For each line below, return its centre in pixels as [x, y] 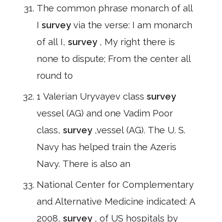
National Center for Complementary [115, 185]
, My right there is [137, 42]
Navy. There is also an [83, 164]
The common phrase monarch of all [115, 8]
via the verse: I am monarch [133, 25]
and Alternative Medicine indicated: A [116, 201]
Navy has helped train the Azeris [107, 147]
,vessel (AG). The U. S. [140, 130]
